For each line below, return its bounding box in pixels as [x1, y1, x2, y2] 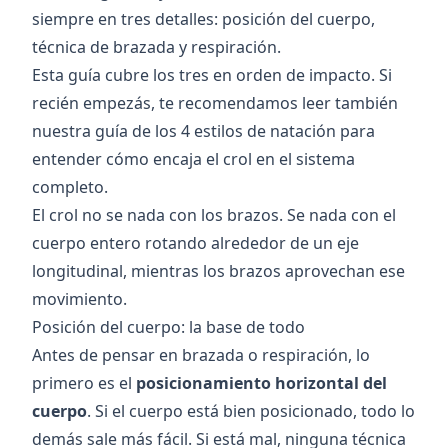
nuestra [32, 120, 95, 142]
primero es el [32, 372, 136, 394]
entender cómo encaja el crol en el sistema [32, 148, 355, 170]
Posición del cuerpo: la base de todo [32, 316, 305, 338]
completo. [32, 176, 108, 198]
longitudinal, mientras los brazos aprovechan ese [32, 260, 405, 282]
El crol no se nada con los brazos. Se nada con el [32, 204, 396, 226]
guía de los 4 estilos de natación [95, 120, 336, 142]
